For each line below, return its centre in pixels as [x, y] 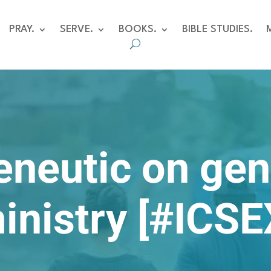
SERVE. [76, 29]
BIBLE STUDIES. [217, 29]
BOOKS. [137, 29]
